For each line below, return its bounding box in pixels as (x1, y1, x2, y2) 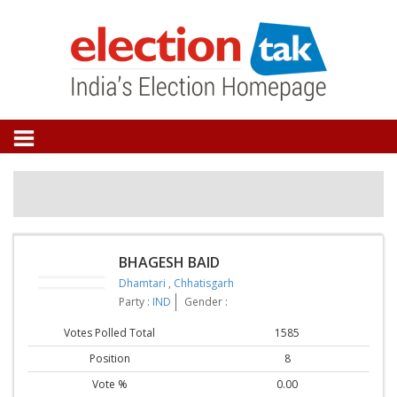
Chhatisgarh (174, 276, 234, 292)
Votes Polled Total (64, 324, 156, 340)
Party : (119, 294, 152, 310)
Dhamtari (119, 276, 168, 292)
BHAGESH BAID (119, 253, 220, 273)
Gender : (184, 294, 228, 310)
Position (89, 350, 130, 366)
